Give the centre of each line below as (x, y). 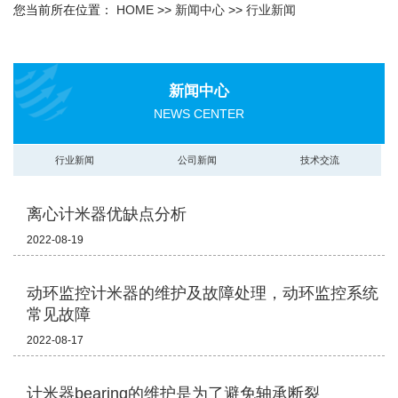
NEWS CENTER (199, 114)
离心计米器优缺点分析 (107, 215)
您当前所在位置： (65, 10)
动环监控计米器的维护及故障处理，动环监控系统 (203, 294)
